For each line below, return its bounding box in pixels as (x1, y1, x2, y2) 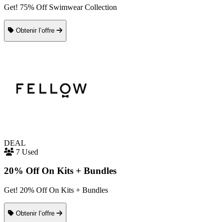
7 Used (16, 147, 38, 156)
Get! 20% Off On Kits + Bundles (4, 185, 108, 194)
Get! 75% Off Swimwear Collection (4, 2, 117, 11)
